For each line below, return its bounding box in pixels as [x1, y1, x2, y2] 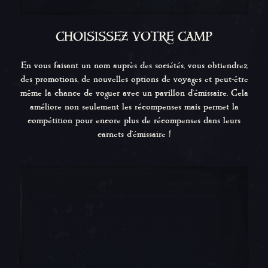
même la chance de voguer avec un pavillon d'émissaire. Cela [20, 86, 248, 99]
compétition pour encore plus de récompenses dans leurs [28, 114, 240, 127]
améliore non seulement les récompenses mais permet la [29, 100, 239, 113]
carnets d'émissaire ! [97, 127, 171, 141]
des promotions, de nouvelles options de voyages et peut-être [20, 72, 248, 86]
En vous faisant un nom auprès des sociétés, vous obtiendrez [20, 59, 248, 72]
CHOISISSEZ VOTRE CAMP [55, 28, 213, 46]
